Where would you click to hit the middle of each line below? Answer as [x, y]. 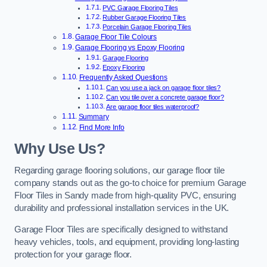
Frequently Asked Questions [123, 78]
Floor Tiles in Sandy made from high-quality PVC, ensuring [125, 196]
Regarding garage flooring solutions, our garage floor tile [119, 171]
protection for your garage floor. [73, 254]
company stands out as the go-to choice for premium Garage [130, 183]
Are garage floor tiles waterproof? [153, 107]
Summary [94, 117]
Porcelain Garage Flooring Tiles [147, 27]
